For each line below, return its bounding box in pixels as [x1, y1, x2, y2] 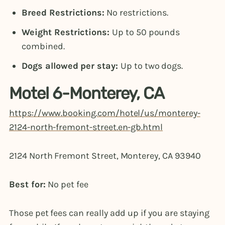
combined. [22, 40, 65, 52]
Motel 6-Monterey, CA [9, 83, 165, 103]
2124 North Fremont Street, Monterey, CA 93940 [9, 150, 201, 162]
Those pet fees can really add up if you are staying [9, 207, 210, 219]
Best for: [9, 179, 48, 190]
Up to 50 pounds [112, 26, 180, 38]
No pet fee [48, 179, 88, 190]
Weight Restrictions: [22, 26, 113, 38]
